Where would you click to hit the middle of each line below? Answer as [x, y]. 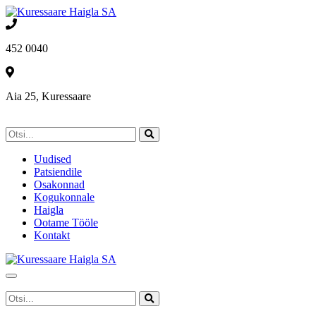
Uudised [53, 159]
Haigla [49, 210]
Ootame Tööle [66, 223]
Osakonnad [59, 184]
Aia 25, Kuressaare [48, 96]
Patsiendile [58, 172]
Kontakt [52, 235]
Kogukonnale [64, 197]
